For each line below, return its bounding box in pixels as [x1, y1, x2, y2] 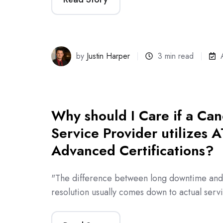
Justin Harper [87, 50, 130, 62]
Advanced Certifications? [51, 140, 214, 161]
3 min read [158, 50, 194, 62]
